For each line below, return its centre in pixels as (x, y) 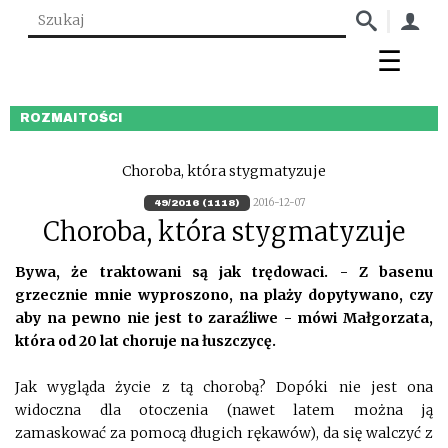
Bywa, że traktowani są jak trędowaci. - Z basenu (224, 271)
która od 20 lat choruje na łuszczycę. (145, 340)
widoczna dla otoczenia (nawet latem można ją (224, 409)
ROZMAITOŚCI (71, 118)
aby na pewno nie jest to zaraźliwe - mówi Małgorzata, (224, 317)
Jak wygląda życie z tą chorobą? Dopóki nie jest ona (224, 386)
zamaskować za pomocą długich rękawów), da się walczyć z (224, 432)
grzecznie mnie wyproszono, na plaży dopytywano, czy (224, 294)
